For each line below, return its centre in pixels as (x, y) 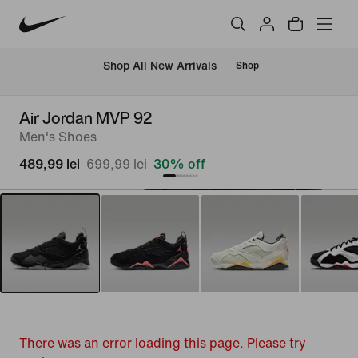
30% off (179, 164)
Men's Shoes (58, 137)
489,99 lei (50, 164)
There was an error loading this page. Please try (163, 343)
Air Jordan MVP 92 (86, 118)
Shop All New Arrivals (159, 66)
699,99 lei (117, 164)
